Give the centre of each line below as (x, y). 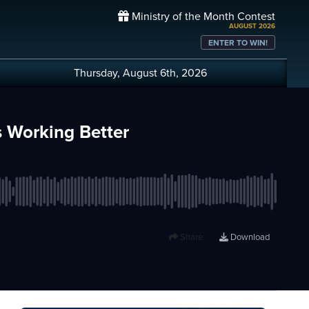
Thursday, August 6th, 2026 (140, 73)
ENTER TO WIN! (238, 42)
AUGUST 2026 (252, 26)
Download (249, 237)
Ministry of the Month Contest (202, 17)
